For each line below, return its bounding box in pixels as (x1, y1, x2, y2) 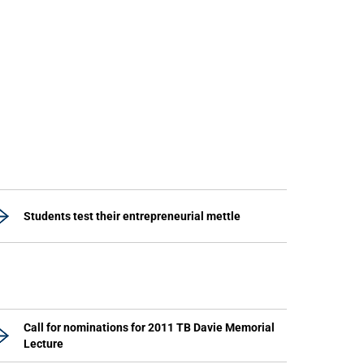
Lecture (24, 337, 63, 350)
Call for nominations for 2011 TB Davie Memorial (24, 321, 275, 334)
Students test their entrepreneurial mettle (24, 210, 240, 223)
